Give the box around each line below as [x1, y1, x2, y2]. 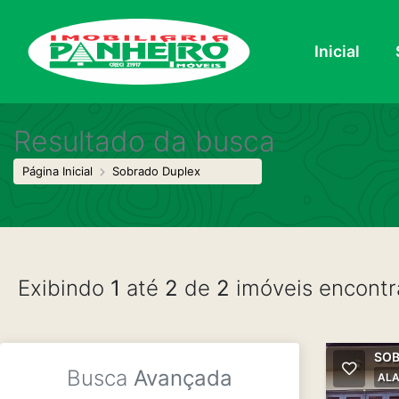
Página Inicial [22, 164, 93, 178]
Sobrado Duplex [112, 164, 200, 178]
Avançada [134, 365, 232, 391]
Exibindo [18, 275, 110, 301]
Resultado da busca [13, 124, 275, 159]
